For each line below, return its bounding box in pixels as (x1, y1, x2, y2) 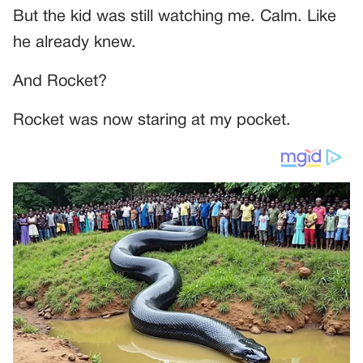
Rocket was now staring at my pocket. (13, 113, 291, 129)
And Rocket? (13, 75, 107, 90)
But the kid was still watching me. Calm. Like (13, 10, 336, 25)
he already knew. (13, 36, 136, 51)
